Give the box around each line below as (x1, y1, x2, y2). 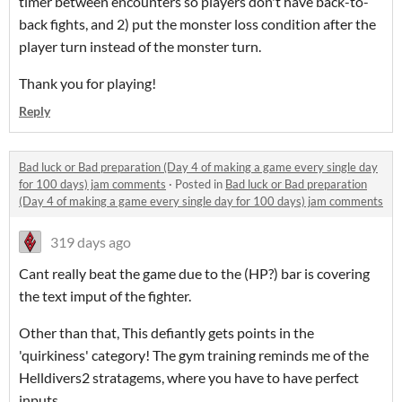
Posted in (175, 177, 225, 192)
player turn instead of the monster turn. (19, 38, 267, 56)
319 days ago (50, 233, 131, 251)
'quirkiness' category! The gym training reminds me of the (19, 346, 369, 364)
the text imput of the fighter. (19, 287, 197, 305)
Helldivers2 (19, 369, 92, 387)
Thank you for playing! (19, 74, 159, 92)
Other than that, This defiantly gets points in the (19, 324, 314, 342)
